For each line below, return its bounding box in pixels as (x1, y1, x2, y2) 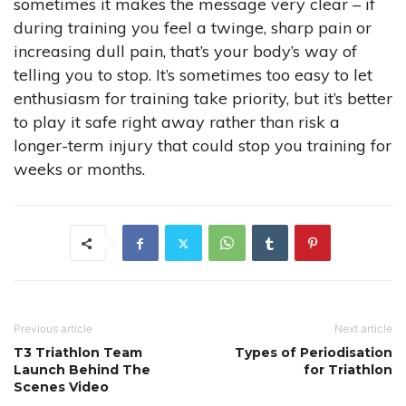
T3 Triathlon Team (14, 344, 142, 362)
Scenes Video (14, 379, 109, 396)
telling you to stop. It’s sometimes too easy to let (14, 64, 372, 86)
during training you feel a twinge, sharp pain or (14, 17, 372, 39)
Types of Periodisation (235, 344, 392, 362)
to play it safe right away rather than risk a (14, 111, 340, 133)
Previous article (14, 322, 92, 336)
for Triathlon (304, 362, 392, 379)
